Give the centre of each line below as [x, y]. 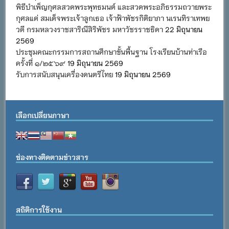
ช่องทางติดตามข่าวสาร [52, 157]
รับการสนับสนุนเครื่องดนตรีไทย [65, 74]
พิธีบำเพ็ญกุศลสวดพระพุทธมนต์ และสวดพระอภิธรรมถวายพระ [114, 6]
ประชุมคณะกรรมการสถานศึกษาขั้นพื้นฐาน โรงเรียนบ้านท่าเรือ [112, 51]
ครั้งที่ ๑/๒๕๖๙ [41, 63]
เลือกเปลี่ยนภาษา [43, 115]
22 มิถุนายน [184, 29]
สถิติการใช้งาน [39, 209]
